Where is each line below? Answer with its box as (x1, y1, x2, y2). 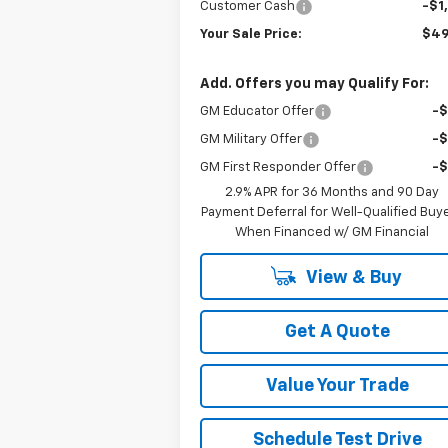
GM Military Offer (200, 133, 303, 147)
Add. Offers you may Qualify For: (200, 77, 430, 92)
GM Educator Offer (200, 105, 315, 119)
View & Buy (302, 269, 402, 288)
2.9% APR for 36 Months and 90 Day (225, 186, 440, 200)
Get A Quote (284, 323, 390, 342)
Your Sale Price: (200, 28, 303, 42)
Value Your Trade (265, 377, 409, 396)
